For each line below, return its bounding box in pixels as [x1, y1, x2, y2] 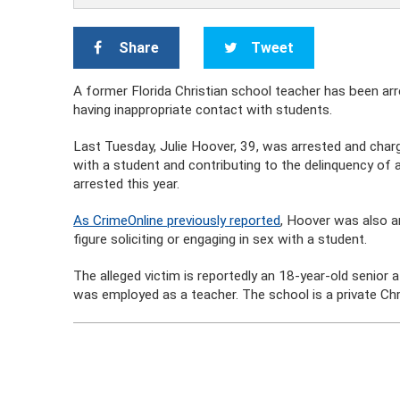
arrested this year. [73, 176, 180, 192]
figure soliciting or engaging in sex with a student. [73, 231, 368, 247]
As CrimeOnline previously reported [73, 212, 281, 229]
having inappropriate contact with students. [73, 102, 333, 118]
